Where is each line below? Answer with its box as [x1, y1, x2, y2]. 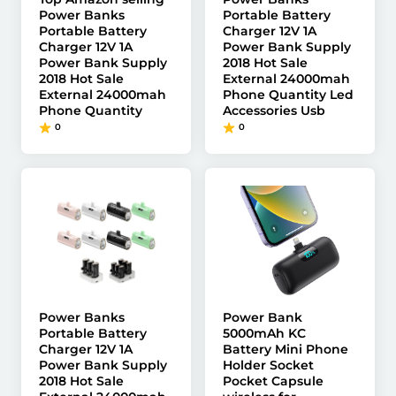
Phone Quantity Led [223, 87, 354, 103]
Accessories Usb [223, 103, 325, 118]
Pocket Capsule [223, 373, 324, 389]
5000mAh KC [223, 325, 306, 341]
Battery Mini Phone [223, 341, 348, 357]
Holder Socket [223, 357, 314, 373]
